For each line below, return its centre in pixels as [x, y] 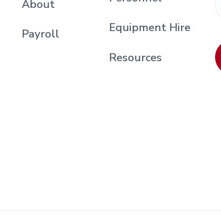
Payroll [40, 34]
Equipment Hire [150, 28]
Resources [136, 57]
